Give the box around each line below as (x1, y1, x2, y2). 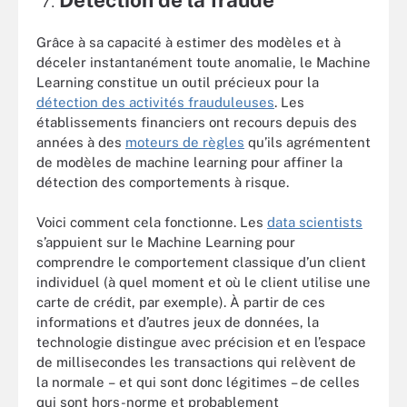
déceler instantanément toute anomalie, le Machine (36, 54, 371, 70)
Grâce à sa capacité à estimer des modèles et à (36, 34, 341, 50)
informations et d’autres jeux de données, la (36, 314, 319, 331)
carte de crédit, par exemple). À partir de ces (36, 294, 325, 311)
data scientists (267, 214, 362, 231)
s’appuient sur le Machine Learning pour (36, 234, 295, 251)
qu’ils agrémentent (244, 134, 371, 150)
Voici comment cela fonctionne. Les (36, 214, 267, 231)
